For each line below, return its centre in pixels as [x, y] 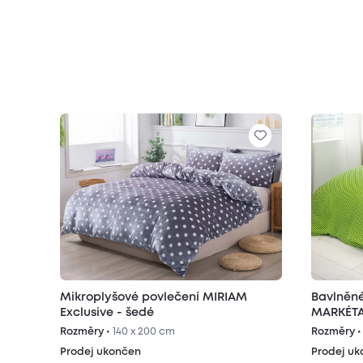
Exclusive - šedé [107, 313]
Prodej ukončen [101, 352]
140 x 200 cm [144, 332]
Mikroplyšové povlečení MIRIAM [154, 297]
